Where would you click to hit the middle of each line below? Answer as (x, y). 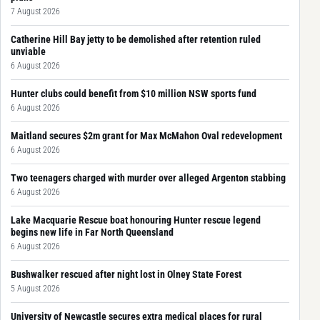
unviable (28, 51)
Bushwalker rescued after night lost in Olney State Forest (126, 274)
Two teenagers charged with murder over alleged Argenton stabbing (148, 177)
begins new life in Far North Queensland (92, 232)
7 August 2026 (35, 11)
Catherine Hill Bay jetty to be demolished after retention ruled (136, 39)
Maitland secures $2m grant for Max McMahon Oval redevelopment (146, 135)
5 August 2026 (35, 288)
